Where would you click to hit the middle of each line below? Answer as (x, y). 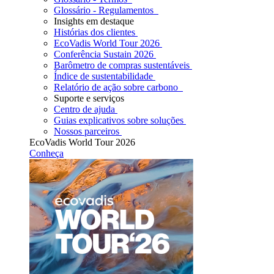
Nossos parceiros (87, 131)
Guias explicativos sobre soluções (119, 120)
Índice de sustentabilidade (103, 76)
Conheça (46, 153)
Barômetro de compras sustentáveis (122, 65)
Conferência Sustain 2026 (104, 54)
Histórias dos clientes (94, 32)
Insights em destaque (94, 21)
